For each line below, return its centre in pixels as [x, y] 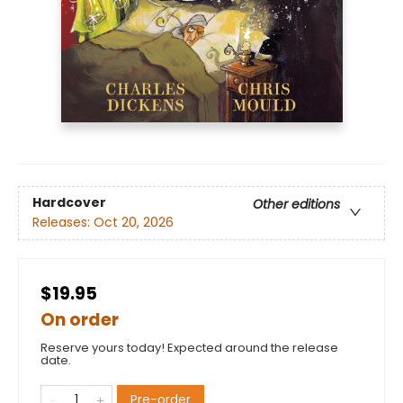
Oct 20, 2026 [134, 223]
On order [80, 319]
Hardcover [69, 203]
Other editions [296, 205]
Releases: [63, 223]
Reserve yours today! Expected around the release [189, 347]
